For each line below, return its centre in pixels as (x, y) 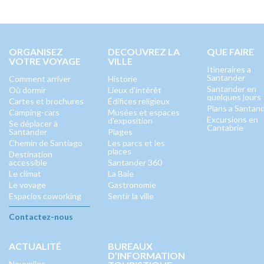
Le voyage (27, 185)
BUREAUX (130, 246)
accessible (28, 162)
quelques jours (234, 97)
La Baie (121, 174)
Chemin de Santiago (46, 143)
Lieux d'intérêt (135, 90)
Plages (120, 132)
